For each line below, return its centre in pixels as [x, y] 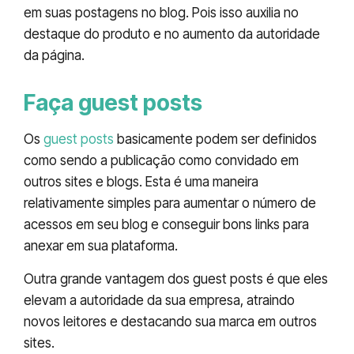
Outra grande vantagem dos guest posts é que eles [176, 279]
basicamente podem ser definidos [215, 139]
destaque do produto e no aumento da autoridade [172, 34]
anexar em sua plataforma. [101, 246]
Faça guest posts [113, 103]
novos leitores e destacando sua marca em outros [170, 321]
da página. [54, 56]
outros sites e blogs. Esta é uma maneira [141, 182]
